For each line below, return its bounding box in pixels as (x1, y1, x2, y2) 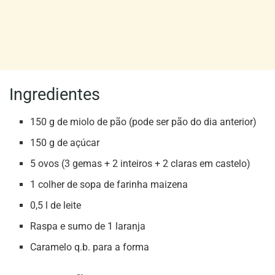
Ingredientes (9, 85, 100, 105)
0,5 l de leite (30, 199, 82, 212)
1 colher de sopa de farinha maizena (30, 179, 188, 191)
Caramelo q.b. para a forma (30, 241, 150, 254)
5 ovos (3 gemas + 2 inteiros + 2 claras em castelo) (30, 158, 251, 170)
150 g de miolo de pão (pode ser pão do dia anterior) (30, 116, 257, 128)
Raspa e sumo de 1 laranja (30, 220, 146, 233)
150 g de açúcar (30, 137, 100, 149)
